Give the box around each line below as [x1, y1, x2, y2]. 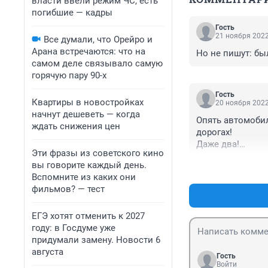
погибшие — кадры [32, 7, 112, 18]
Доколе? [196, 151, 233, 162]
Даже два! [196, 139, 239, 150]
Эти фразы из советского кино [32, 148, 164, 159]
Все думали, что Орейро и [44, 34, 153, 45]
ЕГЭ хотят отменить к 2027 [32, 211, 145, 221]
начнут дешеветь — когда [32, 109, 140, 120]
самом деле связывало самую [32, 58, 163, 69]
